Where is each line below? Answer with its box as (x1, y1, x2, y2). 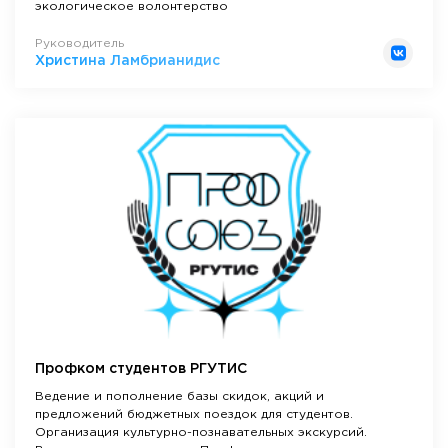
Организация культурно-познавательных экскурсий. (35, 426, 367, 438)
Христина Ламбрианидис (35, 54, 220, 67)
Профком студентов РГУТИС (35, 362, 247, 375)
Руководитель (35, 37, 124, 49)
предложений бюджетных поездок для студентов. (35, 408, 353, 420)
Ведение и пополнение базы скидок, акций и (35, 390, 324, 402)
